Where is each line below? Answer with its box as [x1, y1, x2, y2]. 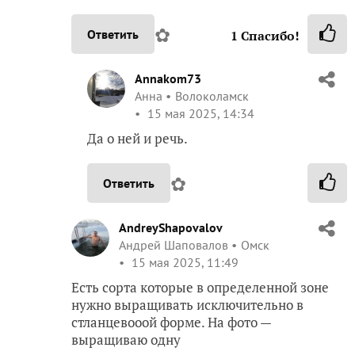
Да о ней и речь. [87, 129, 188, 148]
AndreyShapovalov [119, 219, 223, 236]
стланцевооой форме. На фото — [71, 313, 271, 332]
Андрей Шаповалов [119, 237, 228, 254]
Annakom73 [135, 71, 201, 87]
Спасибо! [238, 27, 300, 45]
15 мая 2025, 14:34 [144, 105, 254, 122]
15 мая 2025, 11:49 [128, 254, 239, 271]
